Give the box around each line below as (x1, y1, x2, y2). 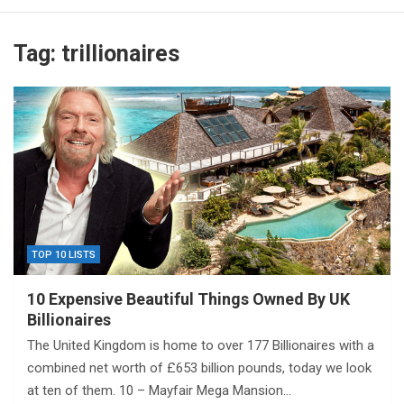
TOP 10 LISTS (32, 248, 96, 261)
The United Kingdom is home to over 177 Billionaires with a (27, 336, 374, 353)
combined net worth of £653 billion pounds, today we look (27, 359, 372, 376)
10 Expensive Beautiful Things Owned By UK (27, 289, 350, 308)
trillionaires (61, 40, 179, 67)
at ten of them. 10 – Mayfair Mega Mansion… (27, 381, 291, 399)
